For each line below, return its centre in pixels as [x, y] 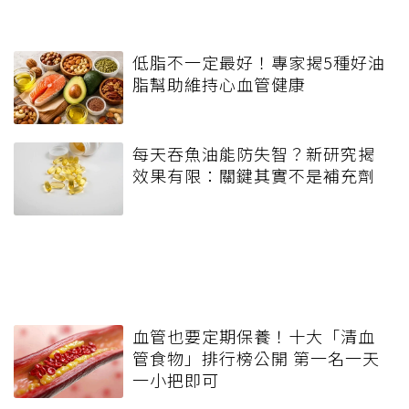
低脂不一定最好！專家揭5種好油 [259, 63]
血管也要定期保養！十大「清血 [254, 336]
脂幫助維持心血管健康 [219, 84]
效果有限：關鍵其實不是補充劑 [254, 176]
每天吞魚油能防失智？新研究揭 [254, 154]
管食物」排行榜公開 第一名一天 [256, 358]
